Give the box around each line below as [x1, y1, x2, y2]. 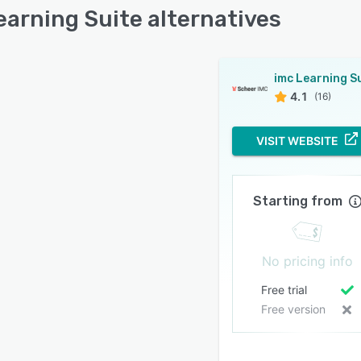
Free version [260, 302, 326, 316]
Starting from [252, 193, 342, 209]
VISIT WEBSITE [256, 134, 338, 147]
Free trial [260, 283, 307, 297]
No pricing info [261, 253, 353, 269]
